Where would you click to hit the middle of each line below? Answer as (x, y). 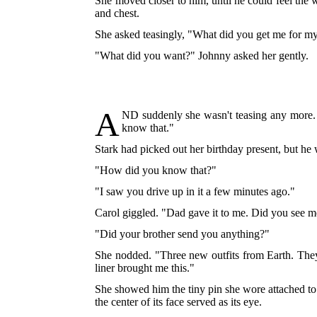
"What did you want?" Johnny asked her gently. (202, 56)
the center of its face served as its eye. (179, 302)
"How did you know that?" (156, 171)
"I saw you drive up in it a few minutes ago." (195, 192)
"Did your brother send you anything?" (183, 234)
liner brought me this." (145, 268)
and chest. (117, 13)
